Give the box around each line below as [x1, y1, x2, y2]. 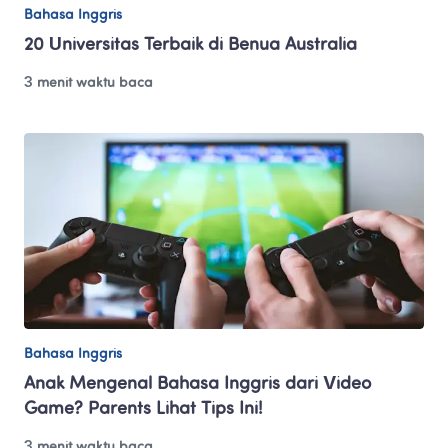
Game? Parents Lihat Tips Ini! [24, 399, 263, 419]
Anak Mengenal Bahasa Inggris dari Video [24, 374, 371, 394]
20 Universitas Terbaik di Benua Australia [24, 35, 357, 55]
